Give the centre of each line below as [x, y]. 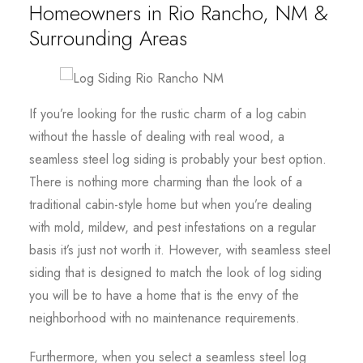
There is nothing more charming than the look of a [165, 181]
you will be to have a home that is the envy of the [164, 295]
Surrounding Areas [108, 38]
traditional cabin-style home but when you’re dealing [170, 204]
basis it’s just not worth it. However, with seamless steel [179, 250]
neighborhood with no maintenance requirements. [164, 318]
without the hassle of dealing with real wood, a [156, 136]
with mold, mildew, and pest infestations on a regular [172, 227]
